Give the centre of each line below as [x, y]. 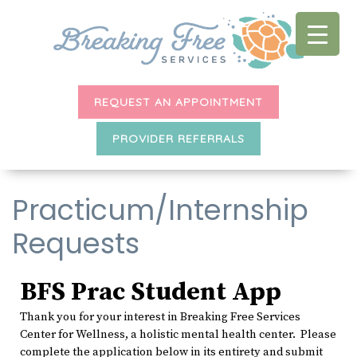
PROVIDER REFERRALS [178, 139]
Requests [76, 244]
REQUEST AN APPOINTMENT [178, 102]
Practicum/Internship [160, 210]
